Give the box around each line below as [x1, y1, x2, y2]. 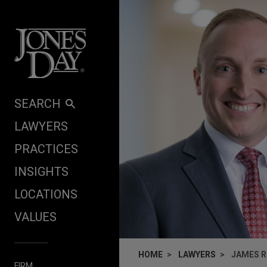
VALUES [14, 209, 57, 224]
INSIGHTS [14, 164, 69, 179]
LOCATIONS [14, 187, 77, 201]
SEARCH [14, 96, 61, 111]
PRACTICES [14, 141, 78, 156]
